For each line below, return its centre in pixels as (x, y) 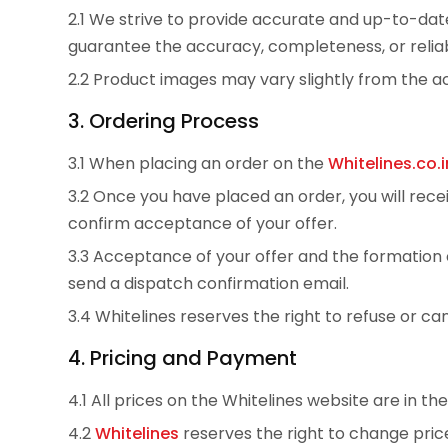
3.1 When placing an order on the (198, 164)
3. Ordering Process (163, 121)
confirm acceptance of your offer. (202, 224)
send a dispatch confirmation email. (208, 284)
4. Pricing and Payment (182, 358)
